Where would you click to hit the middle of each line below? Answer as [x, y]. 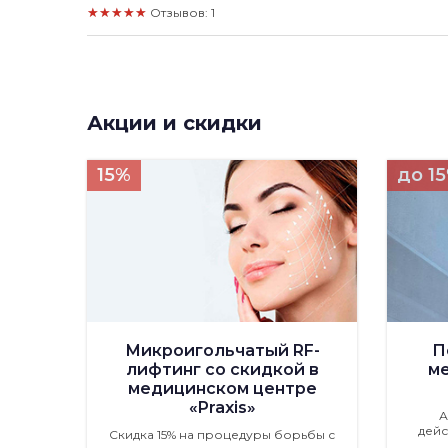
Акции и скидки [174, 123]
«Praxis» [222, 407]
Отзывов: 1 [182, 12]
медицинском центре [222, 388]
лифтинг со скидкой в [222, 369]
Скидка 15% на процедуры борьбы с [222, 434]
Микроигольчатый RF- [222, 350]
